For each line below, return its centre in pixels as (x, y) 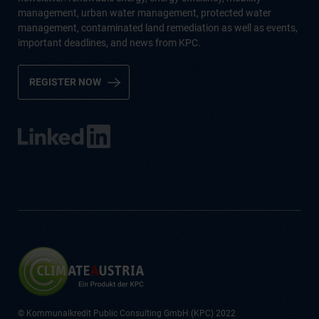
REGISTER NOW (65, 82)
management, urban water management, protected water (145, 13)
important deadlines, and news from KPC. (109, 43)
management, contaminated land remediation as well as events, (158, 28)
